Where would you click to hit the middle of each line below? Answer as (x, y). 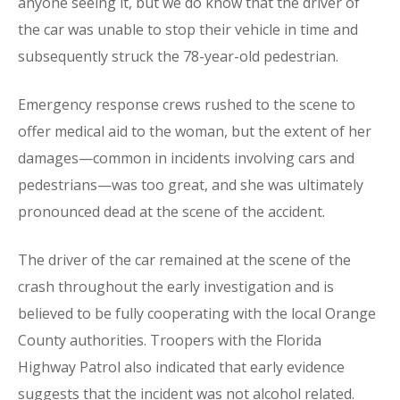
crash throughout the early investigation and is (176, 287)
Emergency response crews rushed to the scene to (187, 104)
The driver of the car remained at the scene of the (184, 260)
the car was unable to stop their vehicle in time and (188, 29)
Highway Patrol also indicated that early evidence (181, 367)
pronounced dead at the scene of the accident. (171, 212)
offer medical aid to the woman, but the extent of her (195, 131)
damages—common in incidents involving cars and (186, 158)
